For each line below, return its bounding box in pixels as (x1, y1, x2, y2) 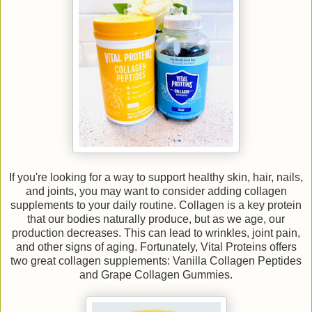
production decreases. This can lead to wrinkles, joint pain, (12, 227, 300, 240)
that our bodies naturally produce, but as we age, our (27, 213, 285, 226)
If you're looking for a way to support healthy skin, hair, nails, (9, 171, 303, 184)
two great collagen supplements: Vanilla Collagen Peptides (10, 255, 302, 267)
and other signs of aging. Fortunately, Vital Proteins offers (15, 241, 297, 253)
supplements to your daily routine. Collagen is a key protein (10, 199, 302, 212)
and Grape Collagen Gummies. (79, 269, 233, 281)
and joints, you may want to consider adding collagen (25, 185, 287, 198)
